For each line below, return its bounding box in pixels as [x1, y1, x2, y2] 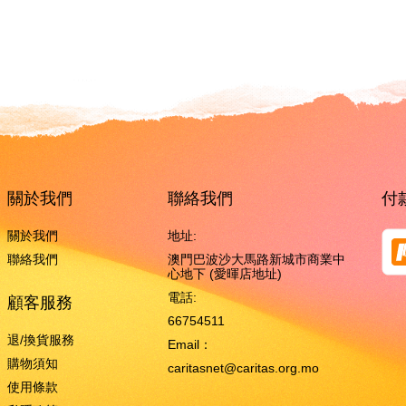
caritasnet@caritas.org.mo [168, 361, 319, 375]
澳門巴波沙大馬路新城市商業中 [168, 252, 345, 266]
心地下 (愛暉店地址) [168, 266, 282, 281]
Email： [168, 337, 212, 352]
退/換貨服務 [7, 333, 74, 347]
